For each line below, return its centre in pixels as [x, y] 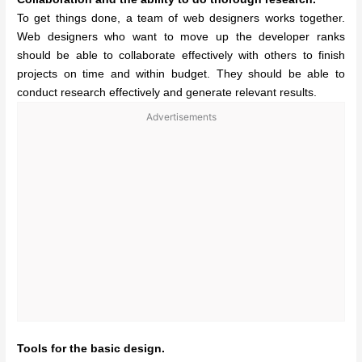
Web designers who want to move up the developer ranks [181, 37]
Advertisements [181, 117]
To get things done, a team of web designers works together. [181, 19]
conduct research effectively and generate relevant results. [167, 93]
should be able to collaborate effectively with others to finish [181, 56]
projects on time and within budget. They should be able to [181, 74]
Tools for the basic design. [91, 348]
